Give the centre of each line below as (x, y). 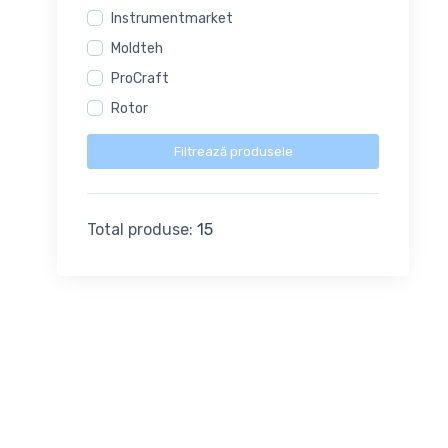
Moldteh (137, 49)
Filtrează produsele (233, 151)
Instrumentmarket (172, 19)
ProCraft (140, 79)
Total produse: (142, 229)
